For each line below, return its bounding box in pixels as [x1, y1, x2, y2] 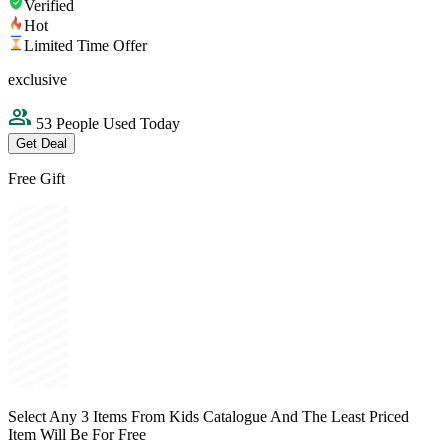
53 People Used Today [32, 115, 180, 133]
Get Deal [16, 136, 67, 152]
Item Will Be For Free [8, 426, 146, 444]
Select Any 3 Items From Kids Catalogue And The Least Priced [8, 408, 409, 426]
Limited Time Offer [24, 37, 147, 55]
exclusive [8, 71, 67, 89]
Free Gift [8, 170, 65, 188]
